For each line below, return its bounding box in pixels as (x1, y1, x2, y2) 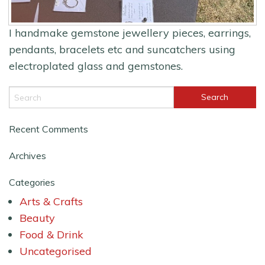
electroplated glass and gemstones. (9, 59, 183, 73)
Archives (9, 149, 46, 161)
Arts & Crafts (19, 195, 83, 209)
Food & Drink (19, 228, 83, 242)
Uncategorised (19, 244, 92, 258)
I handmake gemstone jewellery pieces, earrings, (9, 26, 251, 40)
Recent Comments (9, 122, 88, 135)
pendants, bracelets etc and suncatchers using (9, 43, 235, 57)
